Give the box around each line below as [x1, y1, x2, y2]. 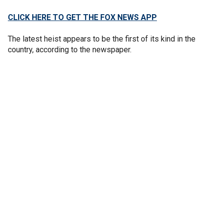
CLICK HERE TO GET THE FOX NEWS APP [8, 12, 157, 22]
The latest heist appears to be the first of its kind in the [8, 34, 196, 44]
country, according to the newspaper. [8, 44, 131, 54]
